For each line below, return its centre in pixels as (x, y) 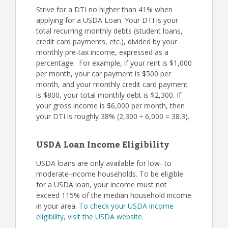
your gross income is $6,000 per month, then (110, 106)
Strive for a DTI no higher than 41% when (104, 9)
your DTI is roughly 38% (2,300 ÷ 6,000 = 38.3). (113, 116)
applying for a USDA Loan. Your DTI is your (107, 20)
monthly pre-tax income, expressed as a (102, 52)
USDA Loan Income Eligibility (103, 145)
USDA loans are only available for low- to (104, 163)
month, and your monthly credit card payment (112, 84)
